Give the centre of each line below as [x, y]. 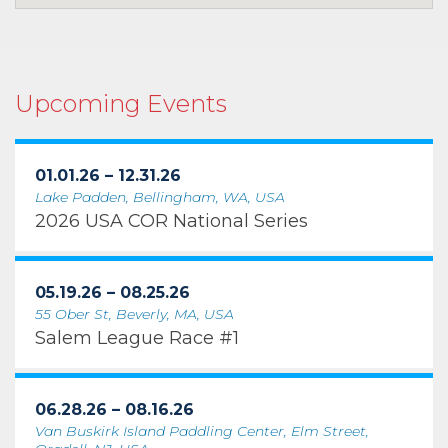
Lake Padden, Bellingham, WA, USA [160, 197]
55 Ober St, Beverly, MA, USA [134, 314]
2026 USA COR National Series [171, 221]
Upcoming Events [121, 103]
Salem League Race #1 [137, 338]
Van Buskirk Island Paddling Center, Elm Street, [202, 431]
